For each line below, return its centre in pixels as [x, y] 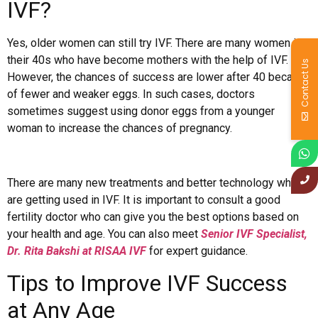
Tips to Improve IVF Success [147, 284]
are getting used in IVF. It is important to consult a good [144, 199]
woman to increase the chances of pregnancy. [121, 128]
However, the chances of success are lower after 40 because [159, 77]
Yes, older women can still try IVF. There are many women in [154, 43]
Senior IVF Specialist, [254, 234]
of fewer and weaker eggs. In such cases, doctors [131, 94]
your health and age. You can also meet [104, 234]
